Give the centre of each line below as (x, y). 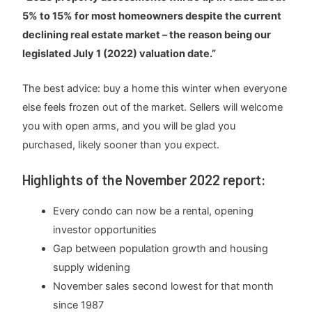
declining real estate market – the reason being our (147, 35)
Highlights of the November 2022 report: (145, 179)
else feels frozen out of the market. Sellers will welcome (153, 108)
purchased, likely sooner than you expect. (121, 145)
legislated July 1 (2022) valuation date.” (119, 54)
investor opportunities (105, 229)
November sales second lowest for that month (164, 286)
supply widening (92, 267)
